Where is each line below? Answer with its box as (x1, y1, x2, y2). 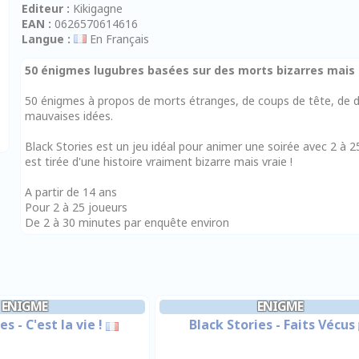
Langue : (22, 31, 71, 46)
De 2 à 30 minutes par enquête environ (25, 215, 230, 230)
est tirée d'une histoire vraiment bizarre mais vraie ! (25, 154, 293, 169)
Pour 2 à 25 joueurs (25, 200, 128, 215)
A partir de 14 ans (25, 184, 118, 200)
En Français (87, 31, 150, 46)
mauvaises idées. (25, 108, 114, 123)
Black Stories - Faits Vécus (189, 316, 355, 334)
